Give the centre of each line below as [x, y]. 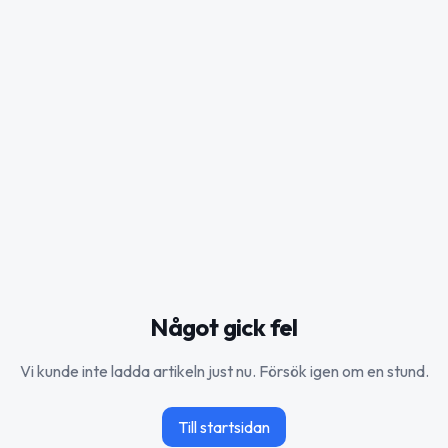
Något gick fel [224, 326]
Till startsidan [224, 426]
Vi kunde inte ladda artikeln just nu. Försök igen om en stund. [224, 370]
